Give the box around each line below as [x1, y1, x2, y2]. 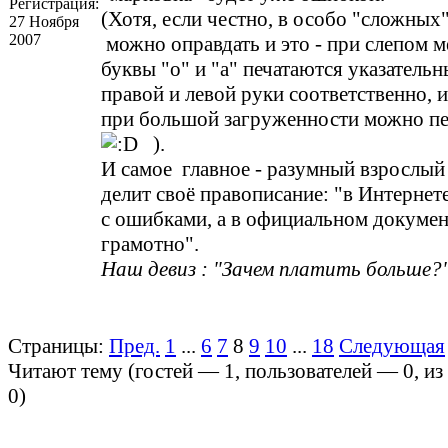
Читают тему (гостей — [8, 359, 224, 384]
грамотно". [101, 232, 209, 257]
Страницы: [8, 334, 104, 359]
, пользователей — [235, 359, 403, 384]
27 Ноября [9, 13, 79, 31]
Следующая [339, 334, 445, 359]
